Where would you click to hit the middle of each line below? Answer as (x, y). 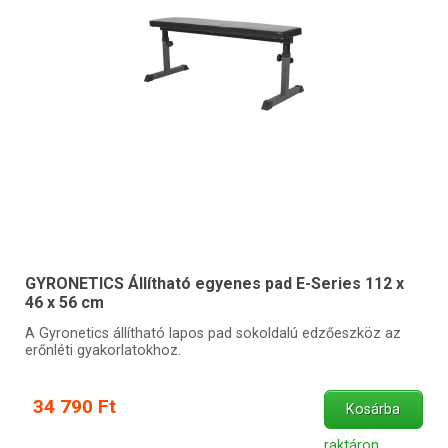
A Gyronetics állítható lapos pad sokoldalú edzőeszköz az (212, 334)
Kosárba (373, 410)
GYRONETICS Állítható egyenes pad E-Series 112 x (214, 284)
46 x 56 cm (64, 303)
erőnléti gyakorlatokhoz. (102, 351)
